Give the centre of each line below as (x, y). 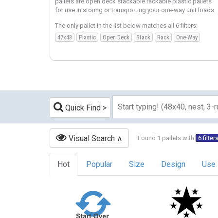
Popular (99, 164)
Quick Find (82, 108)
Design (173, 164)
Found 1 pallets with (167, 138)
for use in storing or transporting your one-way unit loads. (135, 10)
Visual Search (91, 138)
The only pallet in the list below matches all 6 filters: (126, 25)
